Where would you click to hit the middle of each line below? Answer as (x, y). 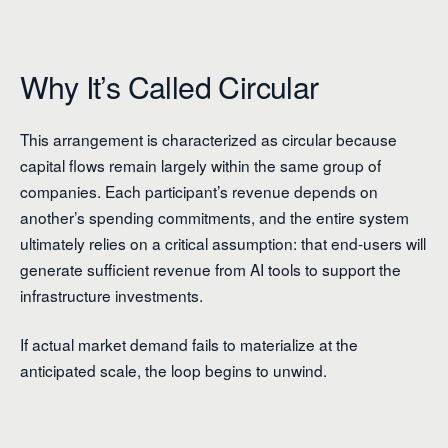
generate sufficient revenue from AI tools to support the (210, 269)
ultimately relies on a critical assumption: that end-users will (223, 243)
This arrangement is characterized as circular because (208, 139)
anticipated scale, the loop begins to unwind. (173, 370)
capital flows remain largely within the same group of (200, 165)
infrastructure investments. (111, 295)
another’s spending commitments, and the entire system (214, 217)
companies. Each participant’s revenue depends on (199, 191)
